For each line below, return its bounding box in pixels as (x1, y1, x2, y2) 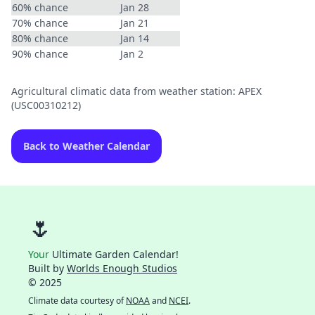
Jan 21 (120, 16, 149, 30)
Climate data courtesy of (28, 295, 126, 307)
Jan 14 (120, 32, 149, 45)
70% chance (12, 16, 68, 30)
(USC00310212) (11, 98, 81, 112)
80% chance (12, 32, 68, 45)
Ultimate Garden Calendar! (49, 247, 179, 261)
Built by (28, 262, 67, 275)
